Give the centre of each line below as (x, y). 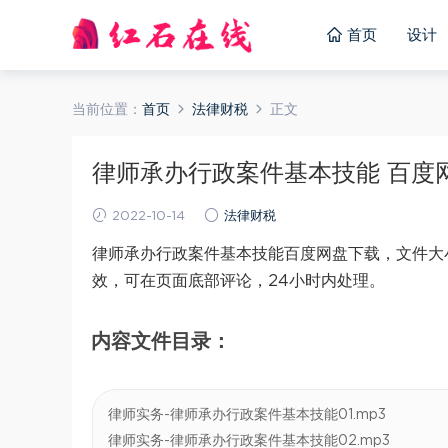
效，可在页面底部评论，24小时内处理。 (238, 281)
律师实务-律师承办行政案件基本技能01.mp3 (247, 415)
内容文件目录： (161, 342)
